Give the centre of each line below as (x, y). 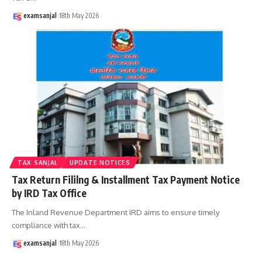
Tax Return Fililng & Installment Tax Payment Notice (126, 179)
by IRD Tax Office (49, 193)
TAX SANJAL (38, 162)
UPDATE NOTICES (100, 162)
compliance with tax (46, 225)
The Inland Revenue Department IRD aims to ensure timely (116, 212)
